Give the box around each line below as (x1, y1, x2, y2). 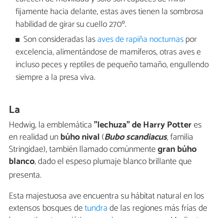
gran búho (158, 142, 197, 157)
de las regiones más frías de (108, 200, 207, 216)
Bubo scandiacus (104, 129, 167, 145)
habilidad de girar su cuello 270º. (15, 18, 127, 32)
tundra (85, 200, 108, 216)
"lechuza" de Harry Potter (94, 117, 192, 132)
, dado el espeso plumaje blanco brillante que (35, 154, 192, 169)
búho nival (60, 129, 100, 145)
